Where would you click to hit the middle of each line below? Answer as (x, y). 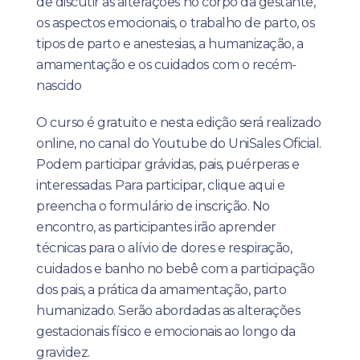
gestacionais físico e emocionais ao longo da (166, 331)
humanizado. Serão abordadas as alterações (168, 311)
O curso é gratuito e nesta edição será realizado (179, 123)
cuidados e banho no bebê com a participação (176, 269)
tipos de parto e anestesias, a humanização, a (170, 44)
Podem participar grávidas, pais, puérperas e (168, 164)
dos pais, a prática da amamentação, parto (162, 290)
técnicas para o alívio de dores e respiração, (164, 248)
